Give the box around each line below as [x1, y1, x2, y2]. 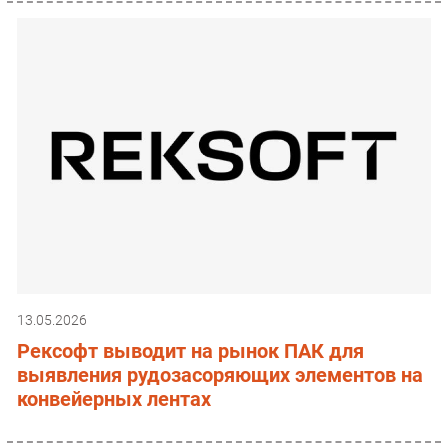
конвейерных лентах [17, 386, 211, 411]
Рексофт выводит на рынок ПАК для [17, 338, 364, 363]
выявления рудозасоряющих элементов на [17, 362, 423, 387]
